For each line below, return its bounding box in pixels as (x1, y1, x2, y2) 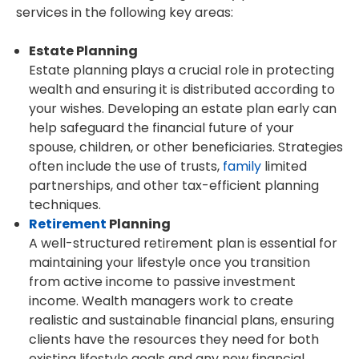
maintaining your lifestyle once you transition (29, 253, 310, 272)
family (223, 157, 261, 176)
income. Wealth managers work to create (29, 292, 293, 311)
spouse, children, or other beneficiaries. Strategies (29, 138, 343, 157)
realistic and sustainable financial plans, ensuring (29, 311, 334, 330)
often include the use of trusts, (29, 157, 223, 176)
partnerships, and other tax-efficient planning (29, 176, 319, 196)
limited (261, 157, 307, 176)
